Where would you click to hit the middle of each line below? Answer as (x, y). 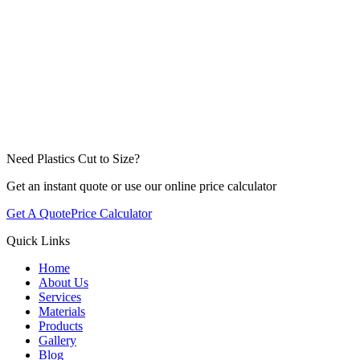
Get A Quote (39, 213)
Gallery (57, 340)
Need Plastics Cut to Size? (73, 159)
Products (61, 326)
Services (60, 297)
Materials (62, 311)
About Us (63, 282)
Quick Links (38, 241)
